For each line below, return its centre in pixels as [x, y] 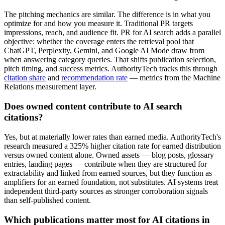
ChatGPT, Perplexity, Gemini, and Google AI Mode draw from [104, 51]
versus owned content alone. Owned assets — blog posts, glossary [109, 155]
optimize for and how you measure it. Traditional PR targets [98, 24]
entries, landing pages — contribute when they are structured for [105, 164]
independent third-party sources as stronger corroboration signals [106, 191]
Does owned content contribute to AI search [93, 106]
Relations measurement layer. [50, 87]
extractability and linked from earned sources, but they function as [108, 173]
